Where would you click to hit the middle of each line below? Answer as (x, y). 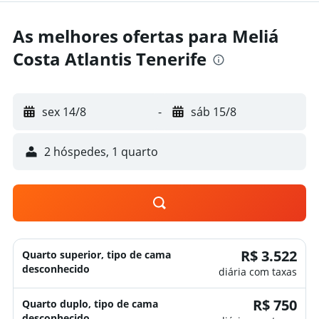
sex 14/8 (64, 112)
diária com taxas (258, 272)
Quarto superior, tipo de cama (96, 255)
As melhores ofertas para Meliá (146, 36)
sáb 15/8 (213, 112)
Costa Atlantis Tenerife (110, 59)
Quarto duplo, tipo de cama (90, 304)
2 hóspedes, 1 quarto (101, 152)
